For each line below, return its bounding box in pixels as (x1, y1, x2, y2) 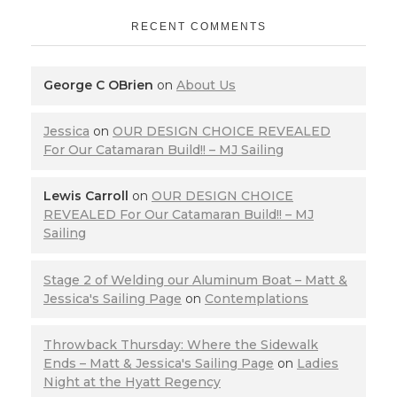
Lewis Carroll (43, 188, 128, 205)
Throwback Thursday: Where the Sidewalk (43, 336, 318, 353)
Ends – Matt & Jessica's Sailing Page (43, 354, 274, 371)
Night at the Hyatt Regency (43, 373, 221, 390)
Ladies (297, 354, 339, 371)
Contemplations (205, 290, 308, 307)
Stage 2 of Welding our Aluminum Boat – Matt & (43, 271, 347, 288)
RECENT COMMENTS (130, 19, 267, 33)
